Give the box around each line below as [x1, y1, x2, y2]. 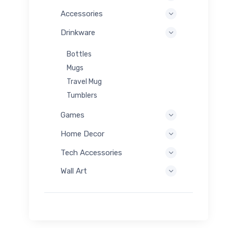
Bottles [67, 49, 92, 59]
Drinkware [61, 28, 95, 38]
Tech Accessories [61, 148, 122, 157]
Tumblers [67, 91, 97, 100]
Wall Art [61, 166, 87, 176]
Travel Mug [67, 77, 102, 86]
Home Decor [61, 129, 104, 138]
